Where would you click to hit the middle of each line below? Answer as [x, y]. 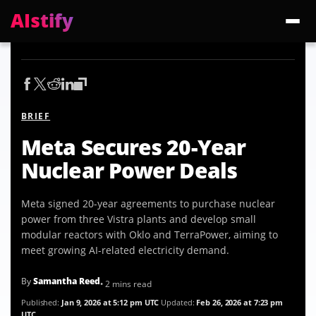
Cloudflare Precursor [158, 58]
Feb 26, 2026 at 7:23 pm [240, 302]
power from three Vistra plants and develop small [139, 219]
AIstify [42, 20]
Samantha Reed [67, 281]
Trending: [31, 58]
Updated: [179, 302]
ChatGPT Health [84, 58]
